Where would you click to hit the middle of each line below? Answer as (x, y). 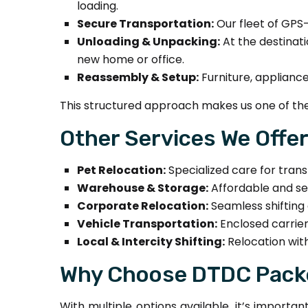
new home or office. (131, 59)
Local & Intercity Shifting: (151, 242)
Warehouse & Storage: (143, 188)
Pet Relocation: (121, 170)
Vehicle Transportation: (147, 224)
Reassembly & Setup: (138, 77)
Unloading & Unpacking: (148, 42)
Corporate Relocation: (143, 206)
